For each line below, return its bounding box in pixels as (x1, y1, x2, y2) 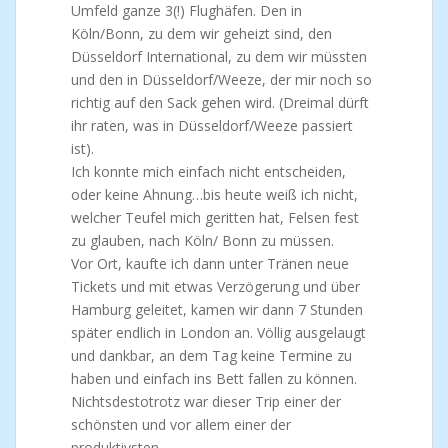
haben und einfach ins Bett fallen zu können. (71, 368, 357, 388)
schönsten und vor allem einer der (71, 414, 291, 434)
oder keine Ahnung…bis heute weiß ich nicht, (71, 184, 358, 204)
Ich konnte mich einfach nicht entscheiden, (71, 161, 346, 181)
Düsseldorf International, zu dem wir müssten (71, 46, 367, 66)
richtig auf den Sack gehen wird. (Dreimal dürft (71, 92, 369, 112)
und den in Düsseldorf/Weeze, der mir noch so (71, 69, 372, 89)
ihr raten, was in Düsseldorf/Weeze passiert (71, 115, 353, 135)
